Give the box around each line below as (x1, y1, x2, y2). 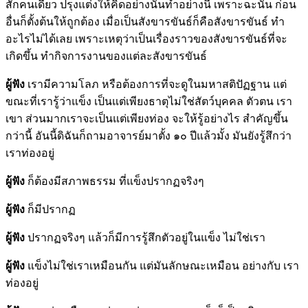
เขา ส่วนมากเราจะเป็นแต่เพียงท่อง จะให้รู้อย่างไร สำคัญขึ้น (5, 112, 288, 124)
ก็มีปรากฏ (25, 203, 76, 215)
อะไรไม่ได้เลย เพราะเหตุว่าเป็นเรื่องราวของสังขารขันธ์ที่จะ (5, 32, 287, 45)
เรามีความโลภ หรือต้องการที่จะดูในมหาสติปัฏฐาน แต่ (25, 78, 287, 90)
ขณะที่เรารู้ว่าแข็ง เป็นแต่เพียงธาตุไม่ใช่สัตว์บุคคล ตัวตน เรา (5, 95, 292, 107)
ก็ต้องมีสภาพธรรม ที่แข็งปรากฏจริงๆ (25, 175, 204, 187)
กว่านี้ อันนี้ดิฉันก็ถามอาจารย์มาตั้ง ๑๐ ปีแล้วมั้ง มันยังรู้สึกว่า (5, 129, 291, 142)
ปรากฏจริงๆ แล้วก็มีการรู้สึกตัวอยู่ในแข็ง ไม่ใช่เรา (25, 231, 265, 243)
